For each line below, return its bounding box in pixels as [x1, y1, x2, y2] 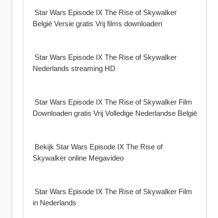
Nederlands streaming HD [33, 64, 115, 73]
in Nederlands [33, 199, 76, 207]
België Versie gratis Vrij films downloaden [33, 19, 162, 28]
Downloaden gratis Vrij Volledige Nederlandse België [33, 109, 197, 117]
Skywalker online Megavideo [33, 154, 124, 162]
